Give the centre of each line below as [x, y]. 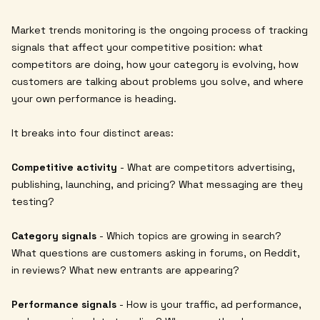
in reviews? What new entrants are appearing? [125, 270]
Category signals [54, 235]
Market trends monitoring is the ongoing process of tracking [160, 30]
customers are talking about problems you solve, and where [157, 81]
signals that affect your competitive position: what [137, 47]
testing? [33, 201]
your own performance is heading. [94, 98]
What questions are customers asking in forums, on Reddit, [156, 252]
